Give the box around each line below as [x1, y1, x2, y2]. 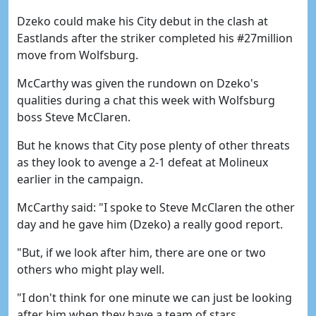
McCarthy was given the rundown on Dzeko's [17, 75, 259, 91]
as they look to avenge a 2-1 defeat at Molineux [17, 154, 268, 170]
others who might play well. [17, 262, 164, 277]
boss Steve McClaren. [17, 109, 130, 125]
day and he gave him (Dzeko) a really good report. [17, 217, 283, 232]
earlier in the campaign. [17, 171, 143, 187]
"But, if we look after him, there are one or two [17, 245, 266, 260]
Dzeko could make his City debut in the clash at [17, 13, 268, 29]
